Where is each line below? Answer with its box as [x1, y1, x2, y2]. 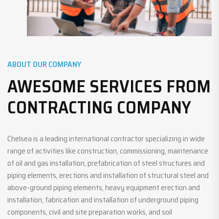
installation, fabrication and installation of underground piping [7, 193, 198, 206]
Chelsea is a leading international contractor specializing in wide [7, 132, 205, 145]
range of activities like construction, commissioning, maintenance [7, 144, 208, 157]
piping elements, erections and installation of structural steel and [7, 169, 209, 181]
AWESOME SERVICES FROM [7, 72, 211, 100]
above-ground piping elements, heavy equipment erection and [7, 181, 200, 194]
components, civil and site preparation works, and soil [7, 205, 172, 218]
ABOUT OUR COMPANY [7, 58, 81, 70]
